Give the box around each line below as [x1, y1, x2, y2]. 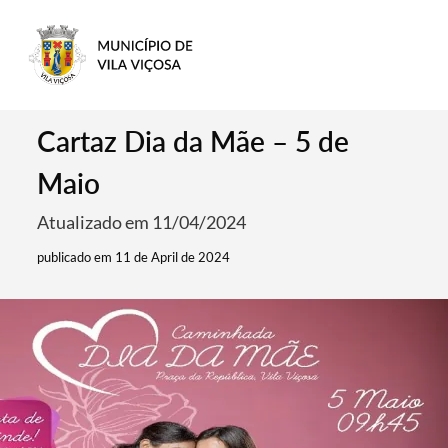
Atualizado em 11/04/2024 [37, 211, 247, 233]
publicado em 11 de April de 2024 [37, 249, 231, 265]
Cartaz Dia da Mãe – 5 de [37, 124, 350, 158]
